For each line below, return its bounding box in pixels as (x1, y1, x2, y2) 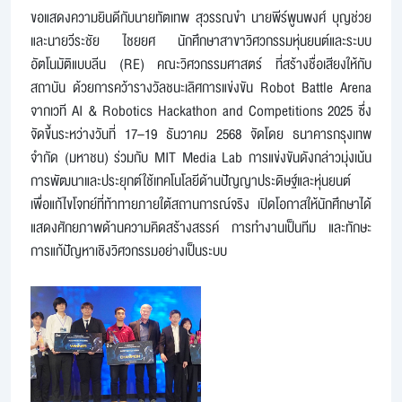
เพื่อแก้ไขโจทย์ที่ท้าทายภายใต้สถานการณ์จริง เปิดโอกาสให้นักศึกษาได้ (31, 192, 371, 216)
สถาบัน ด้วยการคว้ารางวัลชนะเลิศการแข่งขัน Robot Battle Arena (31, 75, 371, 100)
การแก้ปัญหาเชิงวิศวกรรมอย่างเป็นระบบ (31, 239, 227, 263)
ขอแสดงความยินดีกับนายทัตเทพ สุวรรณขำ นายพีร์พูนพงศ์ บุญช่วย (31, 5, 371, 30)
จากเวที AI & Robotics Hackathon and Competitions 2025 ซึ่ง (31, 99, 371, 123)
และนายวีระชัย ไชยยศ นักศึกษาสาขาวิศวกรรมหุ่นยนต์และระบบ (31, 29, 371, 53)
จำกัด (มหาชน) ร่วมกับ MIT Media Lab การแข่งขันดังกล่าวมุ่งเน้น (31, 145, 371, 170)
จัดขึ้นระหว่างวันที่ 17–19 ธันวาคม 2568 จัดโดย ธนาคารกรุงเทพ (31, 122, 371, 146)
